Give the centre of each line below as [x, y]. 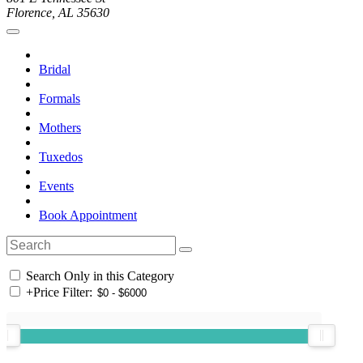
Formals [60, 99]
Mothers [60, 128]
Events [56, 186]
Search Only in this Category [98, 276]
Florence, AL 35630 [58, 13]
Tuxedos [61, 157]
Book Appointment [88, 216]
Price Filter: [63, 293]
